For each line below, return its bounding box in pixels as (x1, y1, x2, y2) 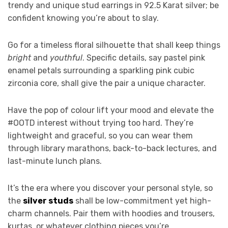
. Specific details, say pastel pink (82, 52, 205, 63)
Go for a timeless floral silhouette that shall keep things (8, 40, 220, 50)
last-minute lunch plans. (8, 156, 102, 166)
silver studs (23, 195, 73, 206)
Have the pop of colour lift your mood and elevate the (8, 105, 214, 115)
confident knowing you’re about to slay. (8, 13, 159, 23)
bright (8, 52, 31, 63)
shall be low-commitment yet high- (73, 195, 211, 206)
